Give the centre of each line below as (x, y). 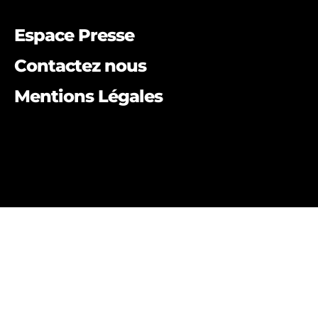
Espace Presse (74, 35)
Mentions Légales (88, 96)
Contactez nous (80, 65)
